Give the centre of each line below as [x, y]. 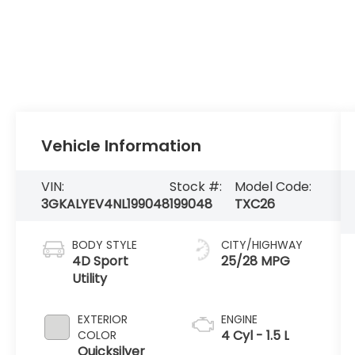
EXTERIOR [103, 319]
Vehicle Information [122, 146]
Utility [90, 278]
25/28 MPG [255, 261]
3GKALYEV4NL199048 [106, 204]
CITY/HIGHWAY [261, 244]
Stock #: [196, 187]
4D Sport [101, 261]
